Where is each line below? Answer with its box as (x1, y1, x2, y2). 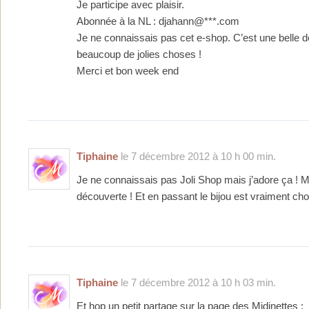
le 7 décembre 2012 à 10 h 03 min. (118, 276, 276, 288)
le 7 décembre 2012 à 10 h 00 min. (118, 150, 276, 163)
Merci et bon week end (77, 66, 179, 77)
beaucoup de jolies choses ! (77, 49, 201, 61)
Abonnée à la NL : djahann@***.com (77, 16, 239, 28)
